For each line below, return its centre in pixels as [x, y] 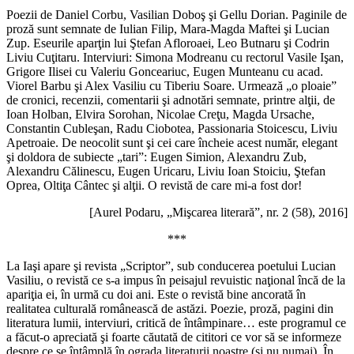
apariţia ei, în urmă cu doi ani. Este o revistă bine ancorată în [156, 295]
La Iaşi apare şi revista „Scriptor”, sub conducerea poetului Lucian [171, 266]
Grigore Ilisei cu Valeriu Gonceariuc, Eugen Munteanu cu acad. [165, 72]
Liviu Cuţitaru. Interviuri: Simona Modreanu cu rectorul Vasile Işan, [175, 58]
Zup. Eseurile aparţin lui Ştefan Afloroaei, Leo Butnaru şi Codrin [168, 43]
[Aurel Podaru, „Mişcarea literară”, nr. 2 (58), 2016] [218, 213]
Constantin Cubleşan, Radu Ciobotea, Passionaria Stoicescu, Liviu [172, 129]
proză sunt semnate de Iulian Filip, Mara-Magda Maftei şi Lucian [168, 29]
